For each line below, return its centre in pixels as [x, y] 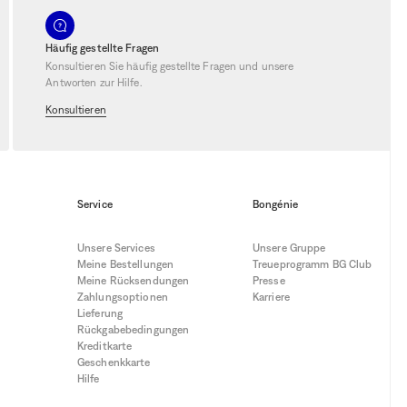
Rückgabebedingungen [134, 329]
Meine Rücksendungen [134, 280]
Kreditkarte [105, 346]
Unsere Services [116, 248]
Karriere [271, 297]
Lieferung [100, 313]
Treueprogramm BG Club [313, 264]
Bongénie [275, 204]
